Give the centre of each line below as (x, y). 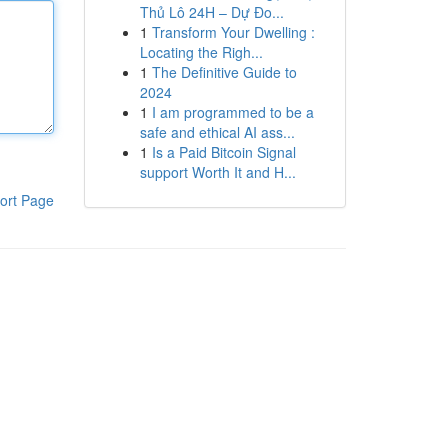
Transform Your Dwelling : (233, 32)
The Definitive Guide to (224, 72)
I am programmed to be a (232, 112)
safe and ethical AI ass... (217, 132)
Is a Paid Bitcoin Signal (223, 152)
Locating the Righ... (201, 52)
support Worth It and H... (217, 172)
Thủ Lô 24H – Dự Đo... (211, 12)
